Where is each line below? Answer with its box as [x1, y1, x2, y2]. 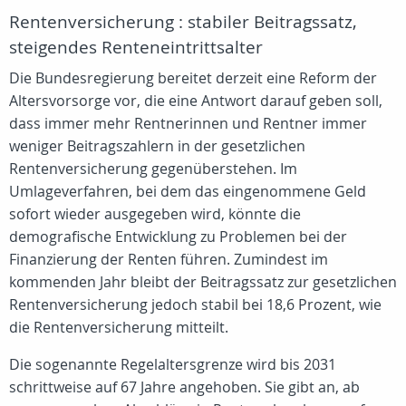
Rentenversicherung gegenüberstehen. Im [9, 159, 297, 179]
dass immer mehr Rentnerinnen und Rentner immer [9, 113, 367, 133]
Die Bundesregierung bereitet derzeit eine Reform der [9, 68, 377, 88]
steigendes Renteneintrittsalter [9, 35, 263, 59]
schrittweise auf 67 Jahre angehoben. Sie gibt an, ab [9, 377, 360, 397]
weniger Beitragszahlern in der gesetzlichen [9, 136, 305, 156]
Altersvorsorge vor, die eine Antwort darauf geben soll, [9, 91, 382, 111]
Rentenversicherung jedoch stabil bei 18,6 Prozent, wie [9, 295, 382, 314]
